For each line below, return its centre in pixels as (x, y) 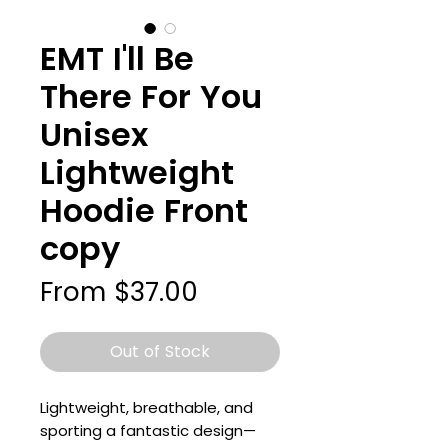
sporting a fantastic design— (148, 431)
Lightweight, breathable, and (146, 408)
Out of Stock (160, 352)
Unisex (94, 135)
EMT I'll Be (117, 59)
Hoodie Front (144, 211)
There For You (151, 97)
